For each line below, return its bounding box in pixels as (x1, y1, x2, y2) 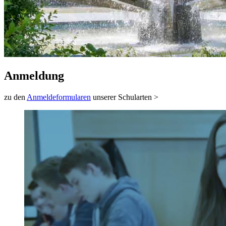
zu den (4, 92, 27, 101)
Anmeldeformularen (27, 92, 91, 101)
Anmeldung (4, 69, 64, 82)
